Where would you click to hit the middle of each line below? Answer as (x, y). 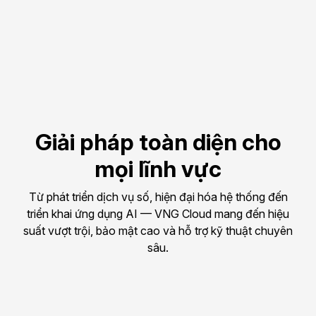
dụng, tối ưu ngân (90, 43)
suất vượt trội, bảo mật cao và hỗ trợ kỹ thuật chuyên (158, 230)
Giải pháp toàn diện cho (158, 142)
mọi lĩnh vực (158, 169)
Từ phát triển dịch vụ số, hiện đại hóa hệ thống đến (158, 196)
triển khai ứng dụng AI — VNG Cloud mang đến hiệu (158, 213)
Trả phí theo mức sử (97, 26)
